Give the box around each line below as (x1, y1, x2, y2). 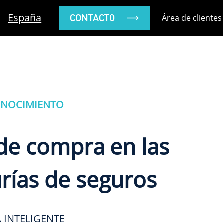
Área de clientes (162, 12, 222, 23)
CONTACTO (70, 12, 115, 24)
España (8, 11, 42, 24)
